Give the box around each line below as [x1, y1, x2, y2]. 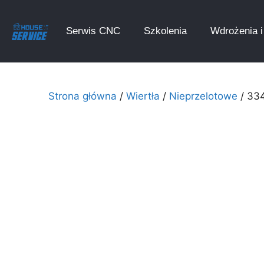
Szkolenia [143, 25, 187, 37]
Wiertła [126, 90, 160, 102]
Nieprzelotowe [169, 90, 237, 102]
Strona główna [48, 90, 117, 102]
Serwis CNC [65, 25, 120, 37]
